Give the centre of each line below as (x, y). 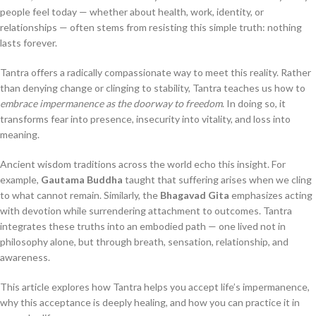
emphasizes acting (271, 195)
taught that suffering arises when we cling (217, 180)
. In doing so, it (254, 103)
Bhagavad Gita (195, 195)
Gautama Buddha (82, 180)
